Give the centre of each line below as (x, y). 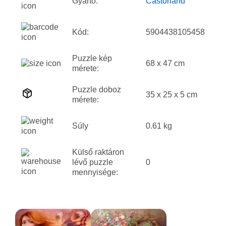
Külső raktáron (98, 152)
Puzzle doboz (97, 90)
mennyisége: (95, 172)
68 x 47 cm (165, 63)
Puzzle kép (92, 58)
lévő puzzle (93, 162)
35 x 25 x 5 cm (172, 95)
